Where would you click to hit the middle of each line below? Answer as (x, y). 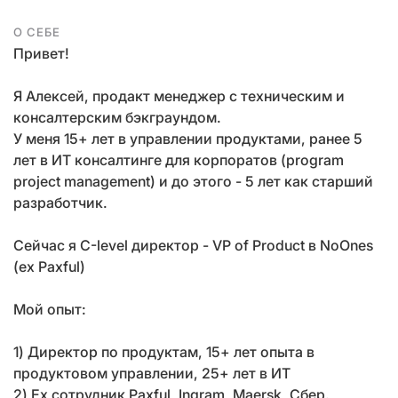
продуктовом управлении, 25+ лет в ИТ (152, 373)
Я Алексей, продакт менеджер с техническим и (179, 96)
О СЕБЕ (37, 32)
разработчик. (60, 203)
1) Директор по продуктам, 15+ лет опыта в (164, 352)
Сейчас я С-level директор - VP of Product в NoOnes (193, 245)
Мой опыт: (50, 309)
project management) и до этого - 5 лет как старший (193, 181)
